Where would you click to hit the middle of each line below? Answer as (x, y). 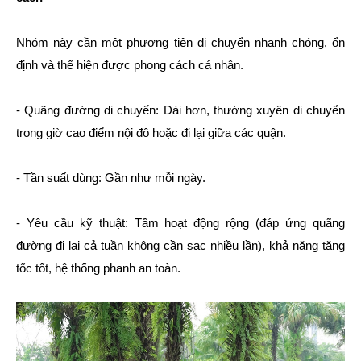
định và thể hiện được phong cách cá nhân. (130, 65)
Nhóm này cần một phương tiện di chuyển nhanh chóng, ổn (180, 42)
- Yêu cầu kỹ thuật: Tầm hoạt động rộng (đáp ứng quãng (180, 223)
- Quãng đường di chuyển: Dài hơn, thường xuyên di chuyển (180, 110)
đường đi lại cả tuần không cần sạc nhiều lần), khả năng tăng (180, 245)
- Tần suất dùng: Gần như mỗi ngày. (111, 178)
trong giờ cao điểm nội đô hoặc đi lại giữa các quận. (151, 133)
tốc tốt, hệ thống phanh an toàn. (98, 268)
